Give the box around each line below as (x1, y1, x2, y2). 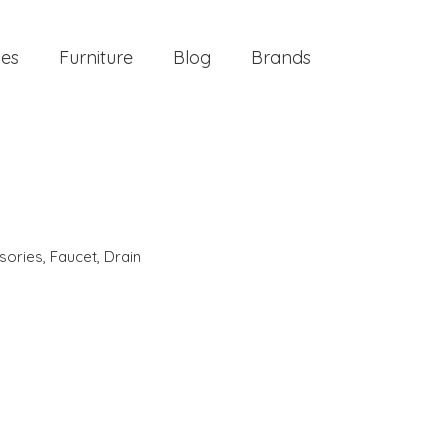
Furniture (59, 46, 133, 69)
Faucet (50, 247, 97, 266)
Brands (251, 46, 311, 69)
